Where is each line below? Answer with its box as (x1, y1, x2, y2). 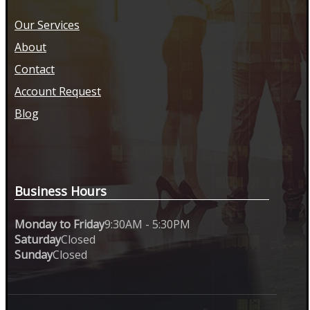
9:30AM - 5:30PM (104, 216, 190, 232)
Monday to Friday (15, 216, 104, 232)
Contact (15, 61, 55, 77)
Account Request (15, 83, 101, 99)
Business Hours (15, 182, 107, 199)
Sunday (15, 246, 53, 262)
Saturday (15, 231, 61, 247)
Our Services (15, 17, 80, 33)
